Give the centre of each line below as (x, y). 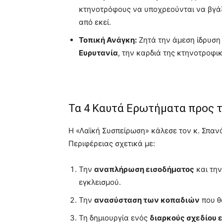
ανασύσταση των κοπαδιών (147, 200)
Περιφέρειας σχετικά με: (112, 143)
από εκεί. (95, 22)
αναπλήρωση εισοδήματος (144, 169)
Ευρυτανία (98, 53)
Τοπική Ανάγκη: (108, 40)
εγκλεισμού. (100, 182)
